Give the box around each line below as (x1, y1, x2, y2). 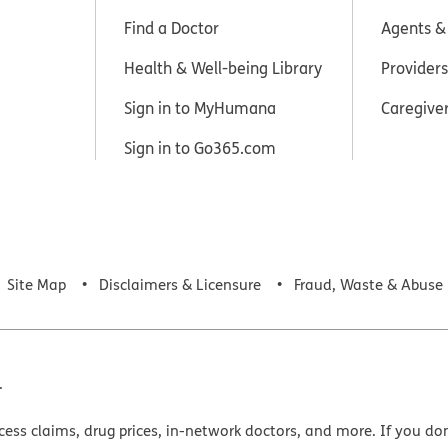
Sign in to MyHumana (123, 96, 276, 119)
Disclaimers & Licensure (99, 273, 261, 295)
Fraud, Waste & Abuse (294, 273, 443, 295)
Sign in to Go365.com (123, 136, 276, 159)
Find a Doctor (123, 16, 219, 39)
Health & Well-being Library (123, 56, 322, 79)
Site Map (7, 273, 66, 295)
